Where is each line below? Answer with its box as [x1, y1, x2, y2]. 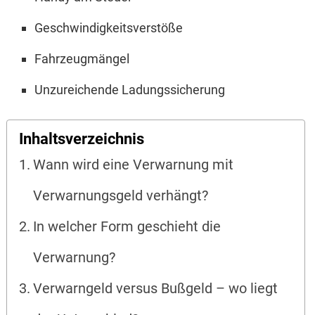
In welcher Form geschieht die [33, 219, 221, 236]
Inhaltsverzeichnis [19, 129, 145, 148]
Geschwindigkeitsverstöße [34, 20, 183, 36]
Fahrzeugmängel [34, 51, 129, 67]
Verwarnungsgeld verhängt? [33, 188, 209, 205]
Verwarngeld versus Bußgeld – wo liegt [33, 281, 278, 297]
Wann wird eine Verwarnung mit [33, 157, 234, 174]
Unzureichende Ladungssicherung [34, 82, 225, 98]
